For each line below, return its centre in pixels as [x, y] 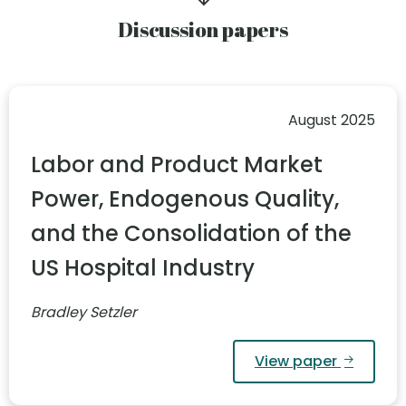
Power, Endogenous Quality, [185, 198]
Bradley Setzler [84, 312]
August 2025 [332, 120]
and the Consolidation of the [191, 233]
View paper [296, 361]
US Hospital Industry [143, 267]
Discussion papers [203, 29]
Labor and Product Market [177, 164]
